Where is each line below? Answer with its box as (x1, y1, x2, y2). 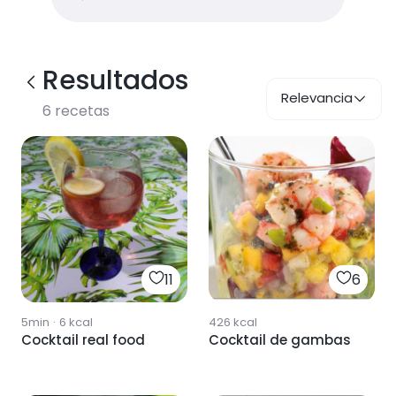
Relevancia (281, 88, 353, 107)
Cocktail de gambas (209, 331, 351, 349)
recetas (51, 101, 110, 121)
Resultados (42, 62, 188, 99)
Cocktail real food (21, 331, 145, 349)
